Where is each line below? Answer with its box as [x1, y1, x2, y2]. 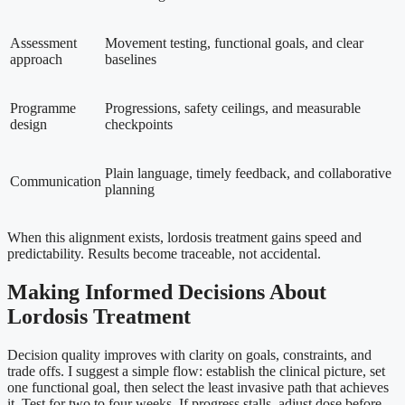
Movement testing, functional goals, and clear [105, 34, 363, 51]
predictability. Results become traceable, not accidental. [7, 245, 321, 261]
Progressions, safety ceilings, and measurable [105, 99, 361, 116]
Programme [10, 99, 76, 116]
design [10, 116, 47, 132]
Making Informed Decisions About [7, 279, 326, 304]
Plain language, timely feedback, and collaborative [105, 165, 391, 181]
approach [10, 51, 62, 67]
